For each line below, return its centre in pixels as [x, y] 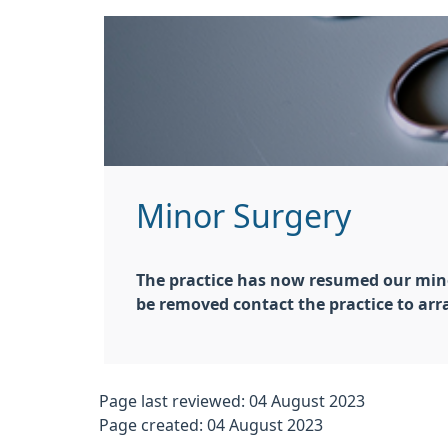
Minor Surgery [243, 217]
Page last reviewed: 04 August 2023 [232, 401]
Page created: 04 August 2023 [211, 425]
